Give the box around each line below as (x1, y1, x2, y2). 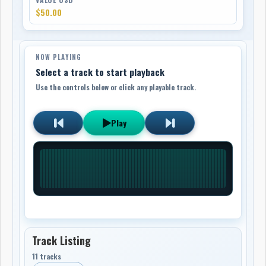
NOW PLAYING (36, 52, 82, 62)
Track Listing (32, 232, 91, 248)
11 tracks (32, 251, 62, 261)
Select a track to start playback (36, 65, 165, 78)
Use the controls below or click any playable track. (36, 81, 197, 92)
